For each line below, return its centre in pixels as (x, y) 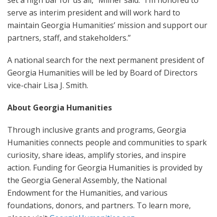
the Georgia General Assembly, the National (87, 180)
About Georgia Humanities (60, 108)
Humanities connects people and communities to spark (107, 142)
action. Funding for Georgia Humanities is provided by (105, 168)
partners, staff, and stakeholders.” (69, 38)
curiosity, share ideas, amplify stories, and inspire (97, 155)
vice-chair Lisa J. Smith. (49, 85)
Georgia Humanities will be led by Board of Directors (102, 73)
